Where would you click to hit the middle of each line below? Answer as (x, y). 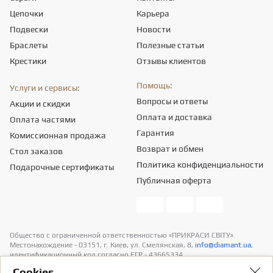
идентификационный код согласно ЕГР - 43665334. (97, 255)
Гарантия (155, 133)
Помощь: (154, 85)
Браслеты (29, 45)
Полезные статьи (170, 45)
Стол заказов (36, 151)
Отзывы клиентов (171, 61)
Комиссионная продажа (58, 135)
